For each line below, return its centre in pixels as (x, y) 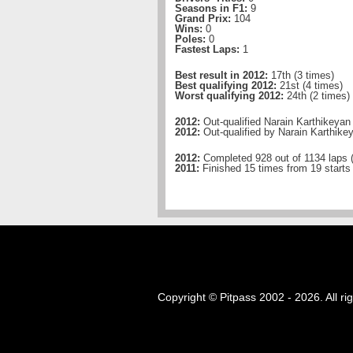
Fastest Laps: (207, 49)
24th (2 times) (317, 96)
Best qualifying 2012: (226, 85)
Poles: (190, 39)
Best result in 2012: (221, 75)
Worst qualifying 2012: (229, 96)
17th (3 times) (301, 75)
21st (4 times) (310, 85)
